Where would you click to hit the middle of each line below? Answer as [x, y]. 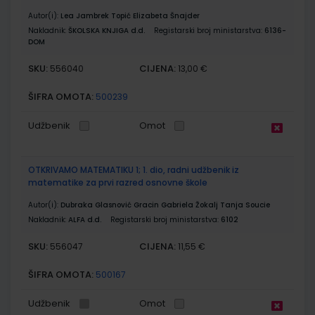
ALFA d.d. [85, 219]
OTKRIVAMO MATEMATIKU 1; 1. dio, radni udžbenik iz [134, 169]
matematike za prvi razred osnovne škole [118, 182]
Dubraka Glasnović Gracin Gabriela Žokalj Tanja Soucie [165, 205]
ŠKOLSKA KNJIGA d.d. [107, 30]
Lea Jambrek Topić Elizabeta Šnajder [130, 15]
